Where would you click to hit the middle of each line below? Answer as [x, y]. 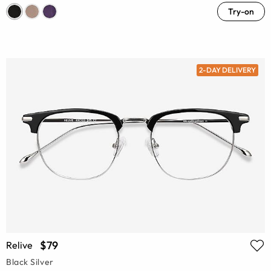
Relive [19, 245]
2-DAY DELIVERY [227, 70]
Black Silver [30, 262]
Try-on [241, 11]
